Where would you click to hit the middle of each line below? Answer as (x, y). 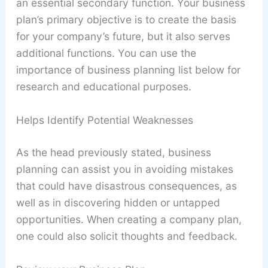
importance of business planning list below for (128, 70)
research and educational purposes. (103, 87)
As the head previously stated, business (113, 152)
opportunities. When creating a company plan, (129, 219)
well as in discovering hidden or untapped (118, 202)
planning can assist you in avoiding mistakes (124, 169)
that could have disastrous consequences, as (126, 185)
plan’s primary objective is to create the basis (126, 20)
